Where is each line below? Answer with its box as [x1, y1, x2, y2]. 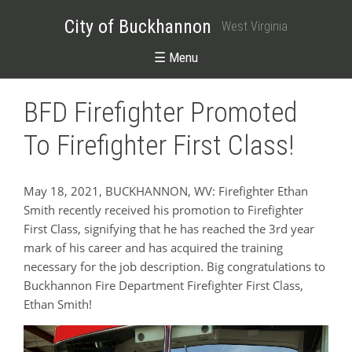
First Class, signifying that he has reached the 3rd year [24, 220, 314, 236]
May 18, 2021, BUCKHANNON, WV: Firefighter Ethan [24, 182, 308, 199]
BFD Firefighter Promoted [24, 97, 297, 130]
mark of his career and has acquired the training [24, 239, 283, 255]
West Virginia [222, 18, 288, 34]
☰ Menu [154, 49, 198, 65]
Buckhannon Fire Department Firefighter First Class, [24, 277, 303, 293]
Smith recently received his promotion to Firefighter [24, 201, 303, 218]
